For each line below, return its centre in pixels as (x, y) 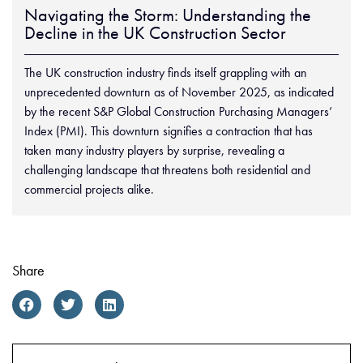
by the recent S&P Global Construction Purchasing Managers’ (178, 111)
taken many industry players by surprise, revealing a (154, 150)
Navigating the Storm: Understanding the (168, 15)
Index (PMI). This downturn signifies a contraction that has (169, 130)
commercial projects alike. (89, 189)
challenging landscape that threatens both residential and (167, 169)
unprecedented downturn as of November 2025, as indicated (179, 92)
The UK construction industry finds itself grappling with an (166, 72)
